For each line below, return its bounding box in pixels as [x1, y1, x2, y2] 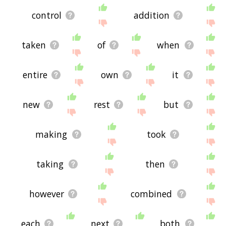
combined [131, 188, 173, 200]
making [35, 128, 68, 141]
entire [22, 69, 47, 81]
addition [134, 9, 170, 21]
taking [36, 158, 64, 171]
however [29, 188, 64, 200]
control [32, 9, 62, 21]
